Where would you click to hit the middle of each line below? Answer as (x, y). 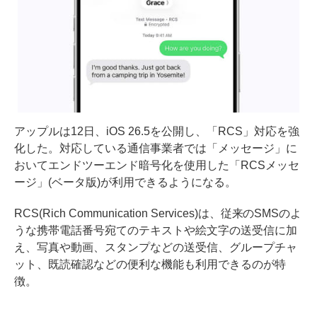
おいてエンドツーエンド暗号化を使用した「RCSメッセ (157, 166)
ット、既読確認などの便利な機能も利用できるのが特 (150, 265)
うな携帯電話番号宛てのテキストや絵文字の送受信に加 (156, 231)
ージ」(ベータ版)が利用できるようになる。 (125, 183)
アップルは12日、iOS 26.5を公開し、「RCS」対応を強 (157, 132)
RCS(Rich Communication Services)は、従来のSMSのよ (158, 214)
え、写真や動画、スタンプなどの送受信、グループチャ (156, 248)
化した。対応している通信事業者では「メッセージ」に (156, 149)
